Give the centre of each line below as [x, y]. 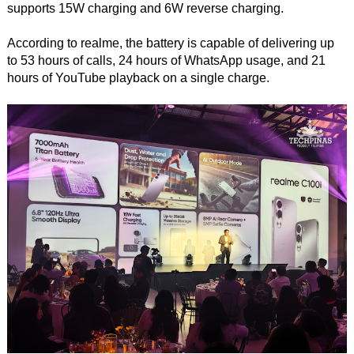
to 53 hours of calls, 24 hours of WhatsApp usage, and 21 [166, 60]
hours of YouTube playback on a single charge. [138, 77]
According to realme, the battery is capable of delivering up [170, 43]
